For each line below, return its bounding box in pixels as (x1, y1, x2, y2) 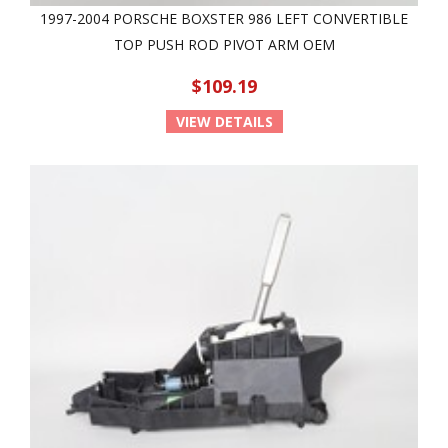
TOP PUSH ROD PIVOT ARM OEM (113, 35, 335, 54)
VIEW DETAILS (175, 112, 273, 131)
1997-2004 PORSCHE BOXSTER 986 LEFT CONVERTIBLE (40, 9, 408, 28)
